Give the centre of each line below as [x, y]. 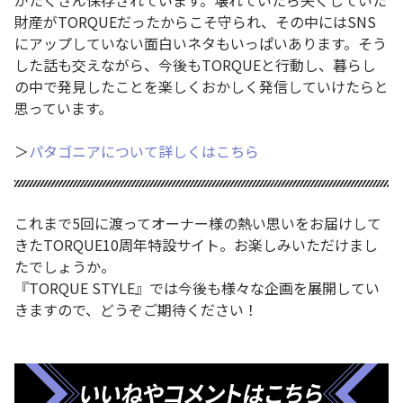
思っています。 [63, 108]
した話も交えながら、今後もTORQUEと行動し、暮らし [195, 65]
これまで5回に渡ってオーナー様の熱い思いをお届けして [198, 224]
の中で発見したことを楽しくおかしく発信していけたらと [201, 87]
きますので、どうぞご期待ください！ [136, 310]
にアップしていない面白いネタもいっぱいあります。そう [201, 44]
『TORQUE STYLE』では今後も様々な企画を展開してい [197, 288]
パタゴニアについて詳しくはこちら [144, 152]
